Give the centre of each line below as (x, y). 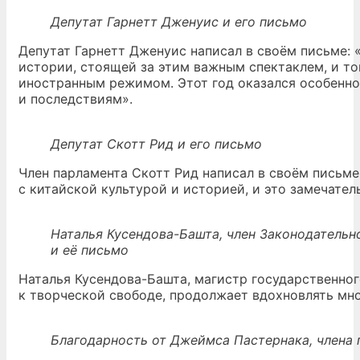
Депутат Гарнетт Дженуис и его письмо (179, 22)
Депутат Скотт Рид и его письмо (156, 144)
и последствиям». (76, 99)
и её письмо (90, 250)
